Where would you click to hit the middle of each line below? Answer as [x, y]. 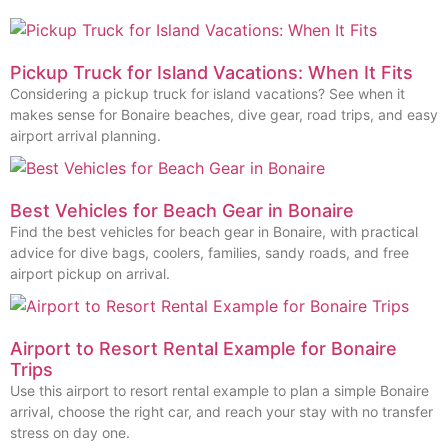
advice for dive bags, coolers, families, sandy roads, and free [209, 252]
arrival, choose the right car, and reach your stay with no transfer [221, 411]
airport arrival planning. [85, 135]
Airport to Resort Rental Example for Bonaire [203, 348]
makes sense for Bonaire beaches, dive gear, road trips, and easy [224, 114]
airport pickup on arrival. [90, 273]
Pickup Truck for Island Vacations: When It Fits [211, 72]
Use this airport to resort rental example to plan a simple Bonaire [219, 390]
